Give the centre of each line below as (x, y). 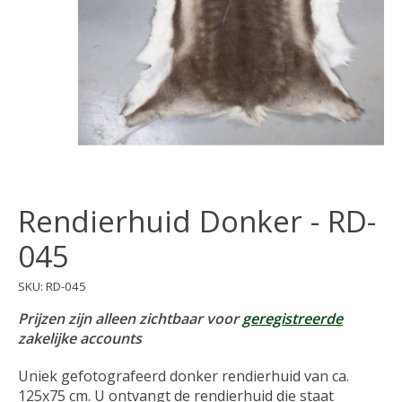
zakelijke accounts (80, 339)
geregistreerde (293, 319)
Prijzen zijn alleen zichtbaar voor (130, 319)
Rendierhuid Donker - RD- (197, 222)
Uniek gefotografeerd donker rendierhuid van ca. (184, 376)
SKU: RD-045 (52, 286)
